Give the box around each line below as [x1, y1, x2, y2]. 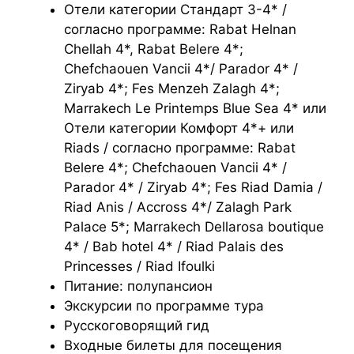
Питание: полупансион [64, 277, 213, 294]
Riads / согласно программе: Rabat [64, 139, 296, 156]
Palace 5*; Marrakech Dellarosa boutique [64, 218, 324, 235]
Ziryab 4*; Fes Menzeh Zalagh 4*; [64, 80, 280, 96]
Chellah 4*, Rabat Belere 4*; [64, 40, 243, 57]
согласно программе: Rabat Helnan [64, 21, 296, 37]
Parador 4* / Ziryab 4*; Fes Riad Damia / [64, 179, 322, 195]
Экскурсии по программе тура [64, 297, 264, 314]
